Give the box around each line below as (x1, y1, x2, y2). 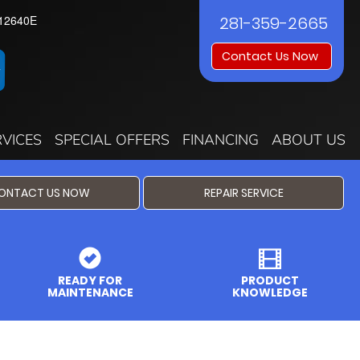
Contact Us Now (222, 48, 321, 64)
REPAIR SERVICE (203, 185, 284, 202)
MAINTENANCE (47, 284, 133, 301)
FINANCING (182, 130, 259, 150)
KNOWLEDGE (232, 284, 308, 301)
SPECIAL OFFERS (55, 130, 170, 150)
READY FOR (58, 272, 122, 289)
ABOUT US (272, 130, 346, 150)
